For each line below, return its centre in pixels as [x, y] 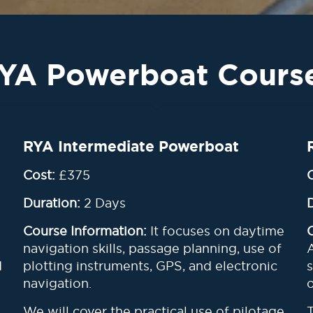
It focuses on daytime [215, 231]
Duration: [51, 203]
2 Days [103, 203]
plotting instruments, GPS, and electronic [150, 266]
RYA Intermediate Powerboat [131, 147]
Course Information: [85, 231]
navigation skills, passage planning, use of [152, 248]
